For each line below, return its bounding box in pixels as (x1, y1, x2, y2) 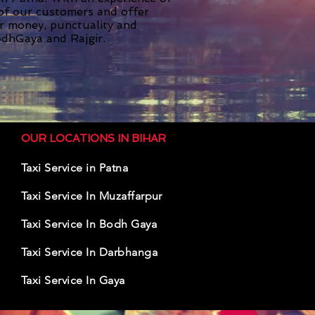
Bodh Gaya (96, 217, 157, 231)
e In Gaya (76, 274, 125, 287)
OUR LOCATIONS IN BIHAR (21, 132, 166, 145)
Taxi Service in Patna (21, 161, 129, 174)
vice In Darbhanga (61, 245, 158, 259)
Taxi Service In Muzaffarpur (21, 189, 162, 202)
